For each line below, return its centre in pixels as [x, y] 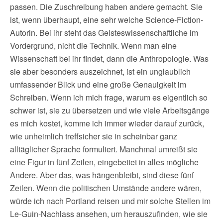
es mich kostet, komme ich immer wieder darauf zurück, [107, 123]
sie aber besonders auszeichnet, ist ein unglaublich [100, 72]
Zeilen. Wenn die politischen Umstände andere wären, [106, 188]
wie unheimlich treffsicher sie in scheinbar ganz [94, 136]
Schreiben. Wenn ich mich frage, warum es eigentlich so [109, 98]
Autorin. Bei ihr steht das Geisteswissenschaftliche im [104, 33]
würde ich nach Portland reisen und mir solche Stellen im [110, 201]
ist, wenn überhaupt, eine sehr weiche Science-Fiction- [107, 20]
